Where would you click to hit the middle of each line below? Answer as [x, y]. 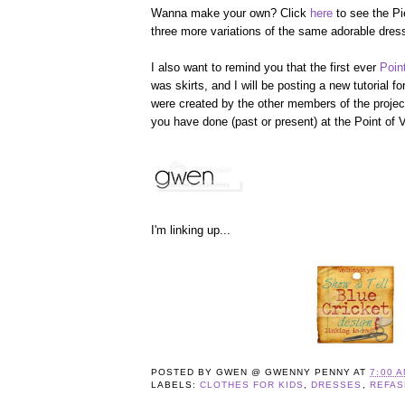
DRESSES [337, 385]
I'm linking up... [191, 230]
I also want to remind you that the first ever [265, 67]
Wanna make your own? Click [231, 13]
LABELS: [176, 385]
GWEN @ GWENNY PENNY [284, 372]
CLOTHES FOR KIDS [252, 385]
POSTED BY [184, 372]
